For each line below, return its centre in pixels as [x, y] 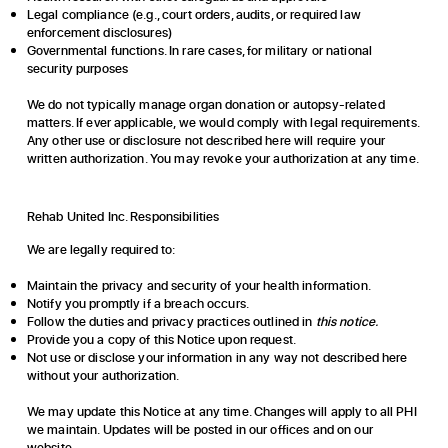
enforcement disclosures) [99, 32]
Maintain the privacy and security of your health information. [198, 285]
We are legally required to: [101, 249]
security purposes [77, 68]
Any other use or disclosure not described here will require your [206, 140]
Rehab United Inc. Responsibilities [123, 216]
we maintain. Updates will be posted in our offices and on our [199, 429]
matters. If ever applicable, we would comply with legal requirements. [222, 122]
